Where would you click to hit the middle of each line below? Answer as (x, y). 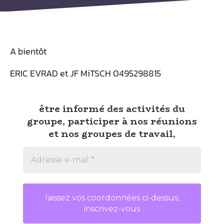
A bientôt (28, 51)
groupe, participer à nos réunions (112, 121)
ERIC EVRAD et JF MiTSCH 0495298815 (85, 73)
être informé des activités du (112, 109)
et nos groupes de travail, (112, 134)
